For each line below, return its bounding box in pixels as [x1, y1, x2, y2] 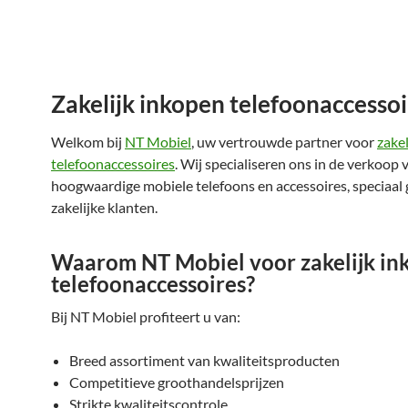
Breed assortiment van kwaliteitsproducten [69, 352, 340, 369]
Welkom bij [51, 133, 125, 150]
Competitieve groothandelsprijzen [69, 373, 284, 391]
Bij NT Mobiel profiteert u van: [51, 308, 240, 325]
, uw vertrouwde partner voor [191, 133, 377, 150]
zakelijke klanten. [51, 199, 158, 216]
